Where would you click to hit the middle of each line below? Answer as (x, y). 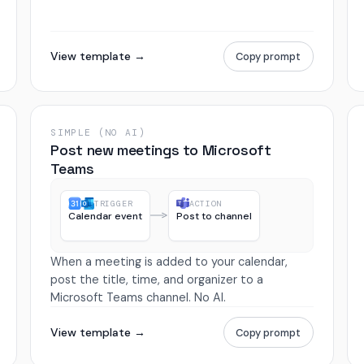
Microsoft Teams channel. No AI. (139, 298)
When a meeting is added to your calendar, (169, 262)
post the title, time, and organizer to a (157, 280)
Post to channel (214, 216)
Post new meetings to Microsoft (161, 150)
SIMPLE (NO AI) (98, 133)
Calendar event (105, 216)
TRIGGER (113, 203)
